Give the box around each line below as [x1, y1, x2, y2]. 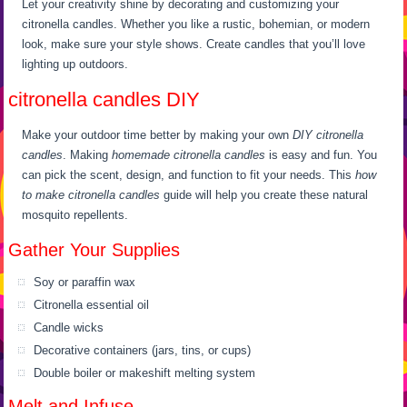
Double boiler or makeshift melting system [34, 366, 256, 381]
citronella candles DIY [8, 88, 201, 112]
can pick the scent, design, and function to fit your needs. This [22, 168, 356, 183]
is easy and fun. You [265, 148, 378, 163]
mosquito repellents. [22, 208, 129, 223]
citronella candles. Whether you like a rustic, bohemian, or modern [22, 17, 371, 32]
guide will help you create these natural [160, 188, 369, 203]
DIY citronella [293, 128, 364, 143]
